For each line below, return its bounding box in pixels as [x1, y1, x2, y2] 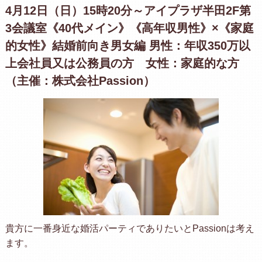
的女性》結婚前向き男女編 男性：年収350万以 [5, 39, 250, 52]
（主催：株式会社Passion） [5, 74, 155, 87]
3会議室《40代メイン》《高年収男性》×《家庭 [5, 21, 254, 35]
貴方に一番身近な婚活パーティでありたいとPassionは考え [5, 223, 254, 233]
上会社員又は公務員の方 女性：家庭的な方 [5, 56, 239, 70]
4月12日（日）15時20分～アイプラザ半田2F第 [5, 4, 251, 17]
